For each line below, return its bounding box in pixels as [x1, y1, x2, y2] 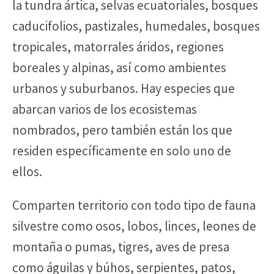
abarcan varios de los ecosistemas [12, 100, 197, 117]
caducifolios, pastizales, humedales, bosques [12, 17, 260, 34]
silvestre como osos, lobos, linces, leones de [12, 217, 256, 234]
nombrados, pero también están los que [12, 121, 232, 138]
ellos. [12, 163, 42, 180]
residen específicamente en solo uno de [12, 142, 231, 159]
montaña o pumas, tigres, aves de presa [12, 238, 229, 255]
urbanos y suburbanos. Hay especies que [12, 80, 235, 97]
